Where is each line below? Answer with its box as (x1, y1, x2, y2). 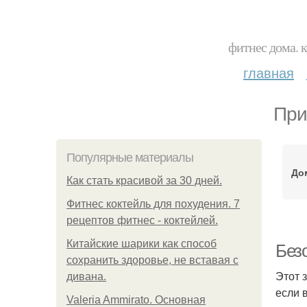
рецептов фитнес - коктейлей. (66, 214, 218, 226)
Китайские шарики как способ (66, 238, 217, 249)
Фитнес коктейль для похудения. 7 (66, 198, 240, 210)
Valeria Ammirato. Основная (66, 294, 206, 306)
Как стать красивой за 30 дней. (66, 175, 222, 186)
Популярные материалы (66, 151, 193, 164)
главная (243, 62, 294, 82)
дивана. (66, 271, 106, 282)
